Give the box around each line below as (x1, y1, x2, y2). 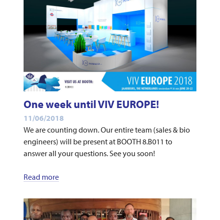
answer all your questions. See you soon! (23, 148, 155, 159)
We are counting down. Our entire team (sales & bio (23, 125, 190, 135)
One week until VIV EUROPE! (23, 97, 159, 111)
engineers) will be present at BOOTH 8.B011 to (23, 137, 172, 147)
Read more (23, 172, 59, 182)
